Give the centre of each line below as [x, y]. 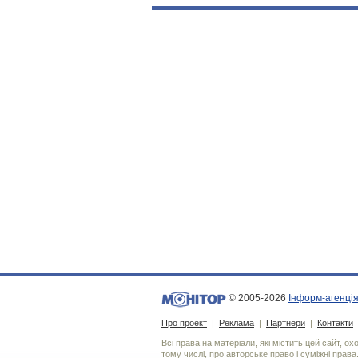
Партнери [286, 323]
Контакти [335, 323]
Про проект [184, 323]
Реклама [237, 323]
